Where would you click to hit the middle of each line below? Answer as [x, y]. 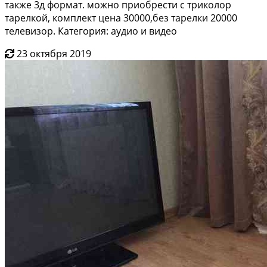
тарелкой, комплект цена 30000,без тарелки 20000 [121, 18]
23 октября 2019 [54, 53]
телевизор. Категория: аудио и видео [91, 31]
